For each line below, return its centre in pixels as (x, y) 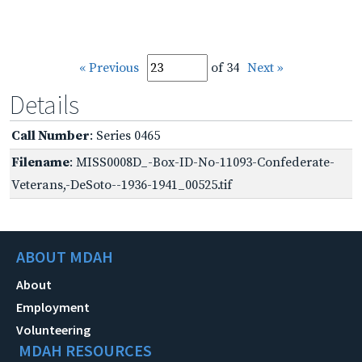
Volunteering (53, 329)
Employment (53, 307)
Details (44, 105)
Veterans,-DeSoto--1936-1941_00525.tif (122, 185)
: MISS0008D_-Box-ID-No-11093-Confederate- (202, 162)
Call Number (51, 135)
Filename (40, 162)
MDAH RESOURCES (85, 350)
